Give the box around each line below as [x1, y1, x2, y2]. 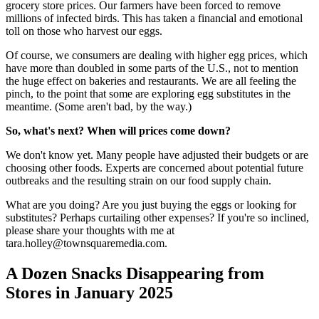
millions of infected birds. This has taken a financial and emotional [6, 12, 303, 25]
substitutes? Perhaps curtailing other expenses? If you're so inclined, [6, 211, 309, 224]
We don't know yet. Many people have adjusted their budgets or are [6, 149, 308, 162]
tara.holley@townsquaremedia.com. [6, 237, 167, 250]
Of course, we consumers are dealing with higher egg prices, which [6, 49, 308, 62]
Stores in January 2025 [6, 283, 173, 303]
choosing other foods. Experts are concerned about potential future [6, 162, 303, 174]
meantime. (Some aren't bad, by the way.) [6, 100, 192, 113]
